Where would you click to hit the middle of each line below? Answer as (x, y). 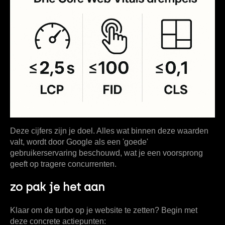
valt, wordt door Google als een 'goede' (79, 142)
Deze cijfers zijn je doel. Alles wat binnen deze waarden (109, 131)
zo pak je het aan (58, 187)
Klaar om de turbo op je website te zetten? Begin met (104, 210)
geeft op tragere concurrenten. (63, 164)
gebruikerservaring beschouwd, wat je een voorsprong (106, 153)
